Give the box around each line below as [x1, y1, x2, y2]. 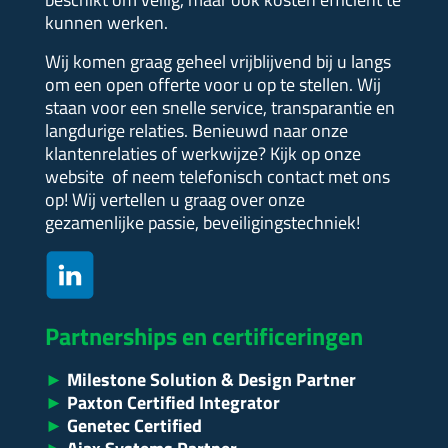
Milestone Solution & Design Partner [62, 366, 356, 394]
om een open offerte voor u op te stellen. [44, 71, 357, 99]
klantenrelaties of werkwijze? [44, 140, 270, 168]
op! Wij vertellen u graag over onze [44, 186, 305, 214]
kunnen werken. [44, 9, 168, 37]
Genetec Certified [62, 412, 202, 440]
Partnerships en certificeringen [44, 318, 363, 355]
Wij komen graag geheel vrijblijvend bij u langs [44, 48, 391, 76]
